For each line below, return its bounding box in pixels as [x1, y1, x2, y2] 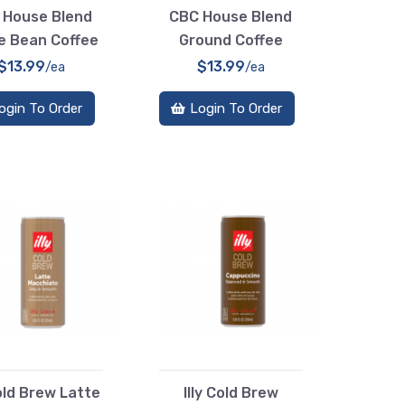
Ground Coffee [178, 31, 283, 49]
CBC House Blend [169, 7, 293, 25]
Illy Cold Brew [183, 384, 278, 401]
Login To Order [190, 99, 283, 117]
